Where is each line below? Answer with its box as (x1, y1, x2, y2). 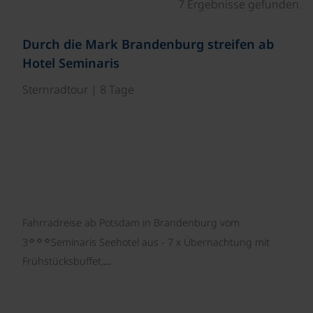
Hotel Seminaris (22, 54, 119, 71)
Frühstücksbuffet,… (22, 254, 111, 268)
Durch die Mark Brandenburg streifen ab (22, 35, 274, 52)
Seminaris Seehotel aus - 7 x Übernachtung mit (51, 235, 270, 249)
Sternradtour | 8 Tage (22, 81, 134, 97)
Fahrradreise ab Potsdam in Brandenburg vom (22, 216, 240, 229)
